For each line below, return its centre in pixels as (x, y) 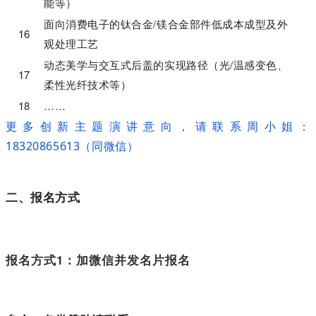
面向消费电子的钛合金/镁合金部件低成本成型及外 (166, 23)
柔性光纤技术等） (88, 84)
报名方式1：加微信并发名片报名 (98, 259)
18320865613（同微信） (72, 146)
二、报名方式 (43, 196)
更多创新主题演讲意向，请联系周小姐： (158, 126)
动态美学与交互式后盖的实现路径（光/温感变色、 (166, 64)
